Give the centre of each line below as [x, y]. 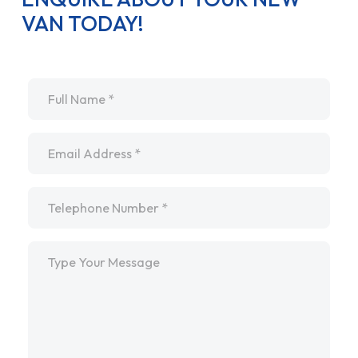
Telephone [59, 194]
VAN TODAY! [82, 23]
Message [53, 248]
